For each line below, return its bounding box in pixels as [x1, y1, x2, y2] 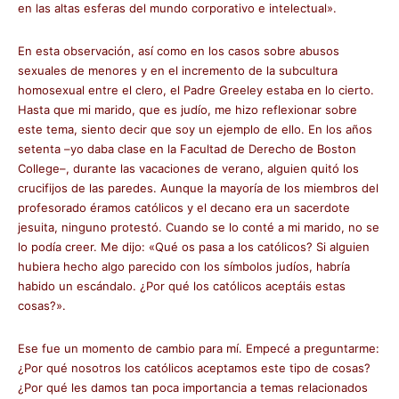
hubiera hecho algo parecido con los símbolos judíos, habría [18, 259, 350, 273]
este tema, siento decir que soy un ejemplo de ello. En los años [18, 122, 372, 136]
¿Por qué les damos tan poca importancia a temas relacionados [18, 380, 368, 395]
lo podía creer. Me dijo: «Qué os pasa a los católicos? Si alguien [18, 240, 370, 254]
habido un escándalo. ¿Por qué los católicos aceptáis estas [18, 279, 346, 293]
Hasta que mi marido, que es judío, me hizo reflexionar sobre [18, 102, 357, 117]
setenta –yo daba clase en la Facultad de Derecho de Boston [18, 142, 356, 156]
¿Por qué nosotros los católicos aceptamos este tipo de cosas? [18, 361, 370, 375]
